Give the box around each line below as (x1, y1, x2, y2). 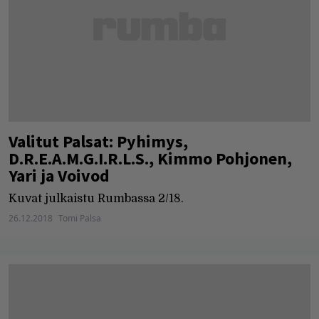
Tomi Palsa (58, 211, 101, 224)
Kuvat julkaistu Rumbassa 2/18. (9, 192, 184, 205)
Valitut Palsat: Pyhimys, (9, 130, 188, 152)
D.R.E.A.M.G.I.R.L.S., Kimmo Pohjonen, (9, 147, 292, 169)
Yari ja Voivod (9, 164, 110, 187)
